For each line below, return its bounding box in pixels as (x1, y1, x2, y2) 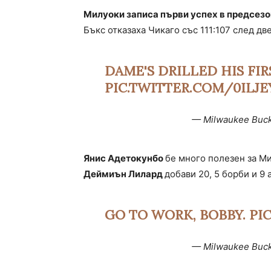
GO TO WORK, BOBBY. (104, 206, 249, 224)
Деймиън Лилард (83, 168, 165, 180)
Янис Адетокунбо (83, 152, 165, 165)
